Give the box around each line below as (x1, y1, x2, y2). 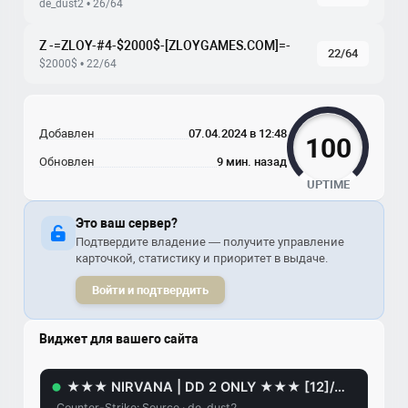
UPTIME (306, 178, 350, 191)
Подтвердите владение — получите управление (76, 235, 344, 249)
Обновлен (39, 155, 95, 168)
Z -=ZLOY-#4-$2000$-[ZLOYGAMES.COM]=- (39, 38, 291, 53)
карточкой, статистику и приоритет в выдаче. (76, 251, 328, 265)
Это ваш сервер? (76, 216, 178, 230)
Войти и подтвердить (92, 283, 209, 297)
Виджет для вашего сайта (39, 331, 199, 346)
